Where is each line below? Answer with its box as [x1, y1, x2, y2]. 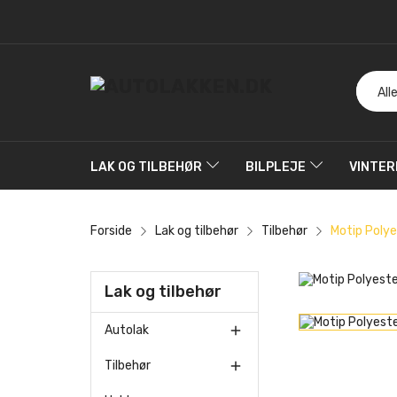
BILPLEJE [245, 159, 306, 175]
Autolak [105, 322, 149, 338]
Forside [90, 222, 132, 238]
